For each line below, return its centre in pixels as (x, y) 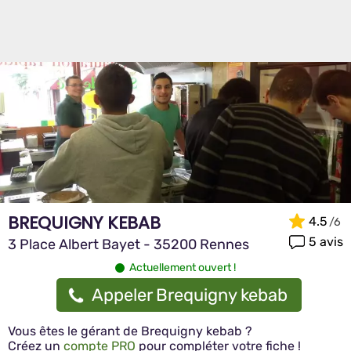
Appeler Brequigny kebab (189, 295)
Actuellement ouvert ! (183, 268)
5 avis (326, 241)
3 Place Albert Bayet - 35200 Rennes (128, 244)
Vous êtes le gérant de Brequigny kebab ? (130, 331)
